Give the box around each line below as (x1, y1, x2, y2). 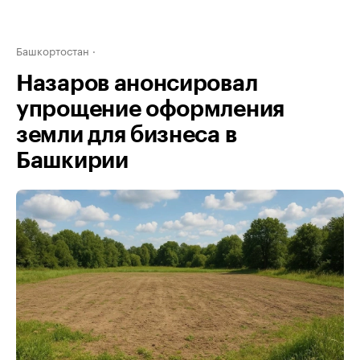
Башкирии (16, 149, 129, 172)
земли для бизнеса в (16, 124, 237, 146)
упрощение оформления (16, 98, 285, 121)
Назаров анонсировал (16, 72, 258, 95)
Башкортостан (16, 42, 89, 58)
